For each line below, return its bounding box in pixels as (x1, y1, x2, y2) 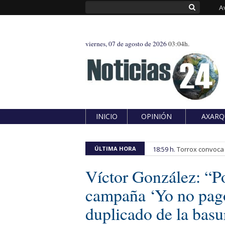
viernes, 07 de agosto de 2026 (85, 39, 168, 48)
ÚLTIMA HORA (94, 144, 136, 152)
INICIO (95, 111, 118, 121)
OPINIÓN (141, 111, 172, 121)
